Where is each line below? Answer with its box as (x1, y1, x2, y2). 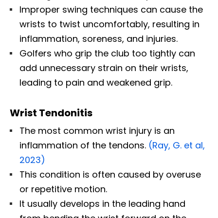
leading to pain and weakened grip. (19, 76, 172, 89)
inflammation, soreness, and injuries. (19, 32, 178, 45)
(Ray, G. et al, (148, 139, 205, 151)
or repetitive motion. (19, 182, 107, 195)
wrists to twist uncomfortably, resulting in (19, 18, 200, 30)
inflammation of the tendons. (19, 139, 148, 151)
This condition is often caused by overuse (19, 168, 201, 181)
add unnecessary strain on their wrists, (19, 61, 188, 74)
